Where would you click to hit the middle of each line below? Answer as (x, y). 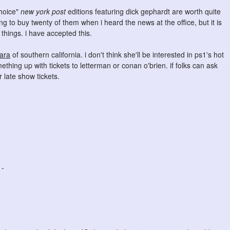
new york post (43, 11)
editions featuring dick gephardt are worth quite (143, 11)
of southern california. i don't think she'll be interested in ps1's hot (117, 54)
